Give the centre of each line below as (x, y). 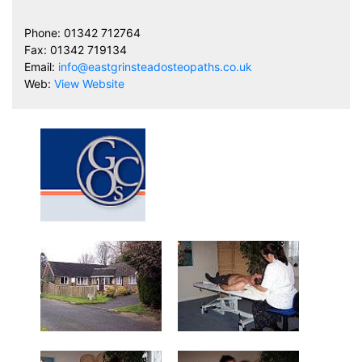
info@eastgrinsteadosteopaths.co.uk (155, 67)
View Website (89, 84)
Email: (41, 67)
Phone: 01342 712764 (82, 33)
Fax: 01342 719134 (76, 50)
